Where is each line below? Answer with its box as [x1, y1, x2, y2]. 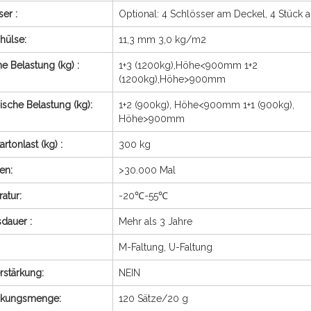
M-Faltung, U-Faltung [119, 242, 212, 253]
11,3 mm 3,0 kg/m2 [119, 34, 206, 45]
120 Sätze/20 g [119, 293, 188, 304]
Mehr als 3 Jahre [119, 216, 192, 227]
